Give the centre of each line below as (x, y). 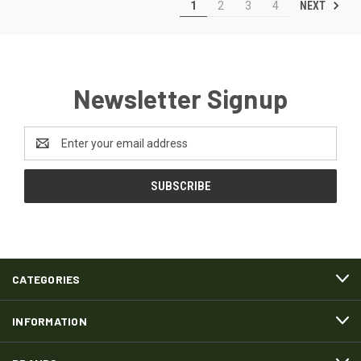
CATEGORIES (46, 279)
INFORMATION (50, 321)
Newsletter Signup (180, 98)
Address (46, 151)
